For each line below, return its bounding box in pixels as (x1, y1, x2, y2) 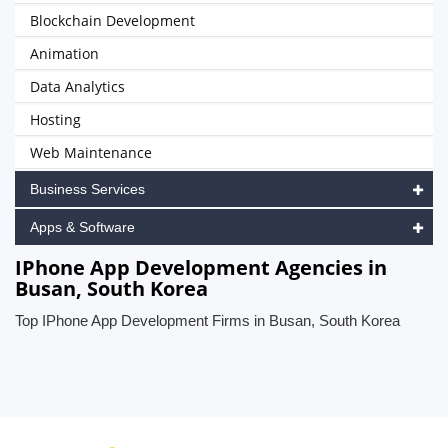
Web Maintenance (30, 143, 152, 162)
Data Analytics (30, 77, 125, 96)
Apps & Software (30, 219, 135, 235)
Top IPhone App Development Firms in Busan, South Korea (15, 312, 400, 329)
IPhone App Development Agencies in (15, 254, 387, 281)
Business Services (30, 181, 145, 197)
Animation (30, 44, 99, 63)
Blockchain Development (30, 11, 195, 30)
